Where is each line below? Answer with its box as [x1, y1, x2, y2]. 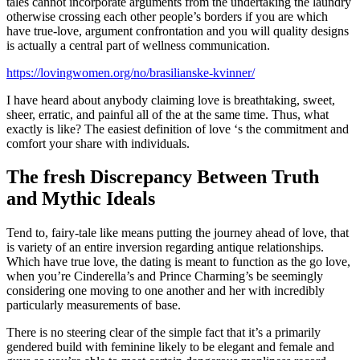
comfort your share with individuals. [6, 136, 190, 150]
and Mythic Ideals [6, 188, 155, 210]
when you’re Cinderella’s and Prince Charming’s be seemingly [6, 269, 323, 284]
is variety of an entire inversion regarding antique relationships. [6, 240, 324, 255]
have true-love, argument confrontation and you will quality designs [6, 23, 349, 38]
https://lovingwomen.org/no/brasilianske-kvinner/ [6, 65, 255, 80]
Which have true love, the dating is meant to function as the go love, [6, 255, 350, 269]
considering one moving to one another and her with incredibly [6, 284, 325, 298]
